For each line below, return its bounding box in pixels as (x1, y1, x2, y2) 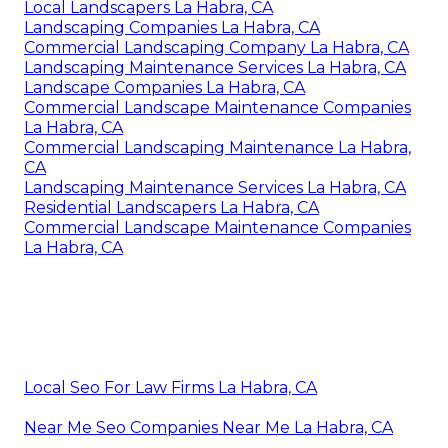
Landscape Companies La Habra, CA (24, 78, 305, 98)
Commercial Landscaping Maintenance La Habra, (24, 138, 411, 158)
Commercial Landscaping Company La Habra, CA (24, 38, 409, 58)
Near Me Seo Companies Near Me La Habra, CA (24, 418, 393, 438)
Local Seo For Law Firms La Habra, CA (24, 378, 317, 398)
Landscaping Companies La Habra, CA (24, 18, 320, 38)
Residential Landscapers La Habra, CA (24, 198, 319, 218)
